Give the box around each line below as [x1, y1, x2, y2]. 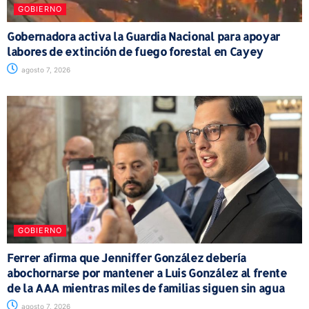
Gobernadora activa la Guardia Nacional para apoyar [7, 28, 280, 43]
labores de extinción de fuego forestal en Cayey [7, 43, 263, 59]
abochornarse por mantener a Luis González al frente [7, 265, 287, 280]
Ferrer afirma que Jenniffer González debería [7, 250, 246, 265]
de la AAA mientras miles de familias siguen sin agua [7, 280, 285, 295]
